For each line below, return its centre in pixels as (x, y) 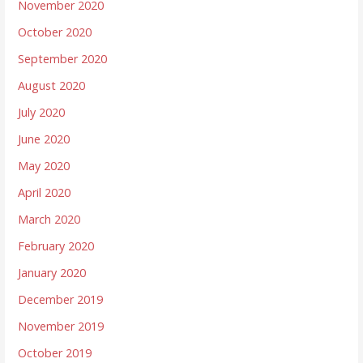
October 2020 (55, 32)
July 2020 (42, 113)
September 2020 (63, 59)
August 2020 (52, 86)
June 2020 (44, 139)
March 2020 (49, 220)
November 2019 (61, 327)
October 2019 (55, 353)
